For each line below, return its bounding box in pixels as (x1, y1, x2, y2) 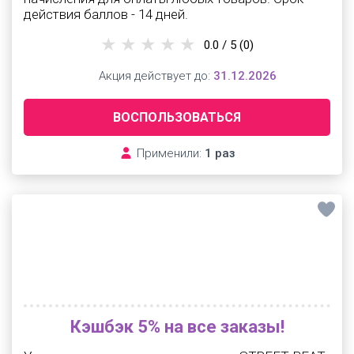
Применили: (133, 146, 205, 160)
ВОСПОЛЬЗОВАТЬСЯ (113, 110, 241, 125)
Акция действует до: (95, 69, 213, 83)
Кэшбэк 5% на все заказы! (70, 317, 284, 337)
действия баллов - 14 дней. (24, 6, 188, 22)
